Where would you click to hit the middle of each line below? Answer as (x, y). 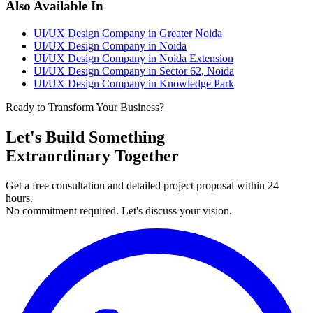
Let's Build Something (85, 137)
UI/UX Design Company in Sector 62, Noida (134, 71)
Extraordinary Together (92, 155)
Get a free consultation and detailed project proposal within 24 (142, 185)
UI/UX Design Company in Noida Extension (133, 58)
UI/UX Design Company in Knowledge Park (134, 83)
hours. (19, 198)
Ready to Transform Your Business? (85, 107)
